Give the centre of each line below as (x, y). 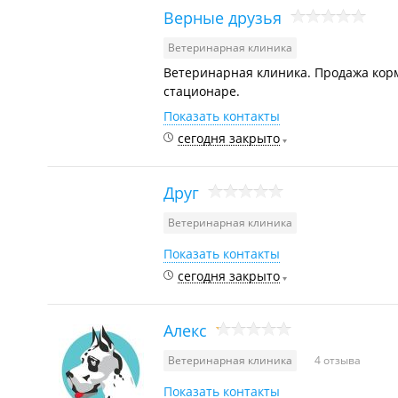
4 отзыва (338, 360)
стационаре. (202, 91)
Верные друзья (223, 17)
